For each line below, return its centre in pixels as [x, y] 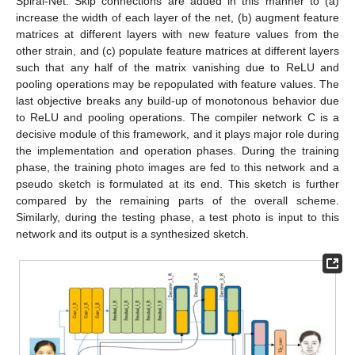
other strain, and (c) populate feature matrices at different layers [177, 50]
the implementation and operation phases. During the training [177, 150]
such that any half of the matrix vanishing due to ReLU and [177, 67]
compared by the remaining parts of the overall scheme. [177, 200]
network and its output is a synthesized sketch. [132, 233]
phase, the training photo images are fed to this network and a [177, 167]
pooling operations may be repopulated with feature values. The [177, 84]
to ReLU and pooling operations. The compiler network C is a [177, 117]
